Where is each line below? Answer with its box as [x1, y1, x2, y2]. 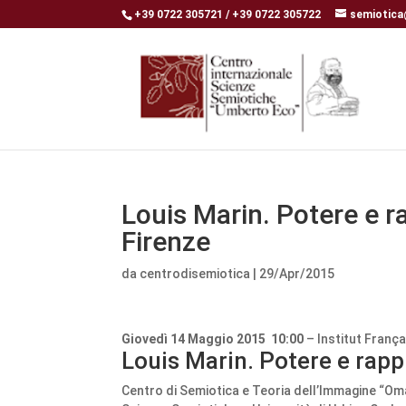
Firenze [121, 226, 211, 257]
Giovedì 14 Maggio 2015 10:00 [121, 332, 304, 346]
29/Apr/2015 [259, 266, 335, 281]
